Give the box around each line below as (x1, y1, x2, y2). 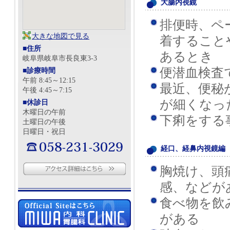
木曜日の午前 (23, 108, 66, 117)
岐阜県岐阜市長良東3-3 (23, 54, 97, 63)
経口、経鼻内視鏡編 (161, 144, 225, 153)
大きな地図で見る (32, 32, 89, 41)
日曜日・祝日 (23, 128, 66, 136)
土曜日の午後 (23, 118, 66, 126)
